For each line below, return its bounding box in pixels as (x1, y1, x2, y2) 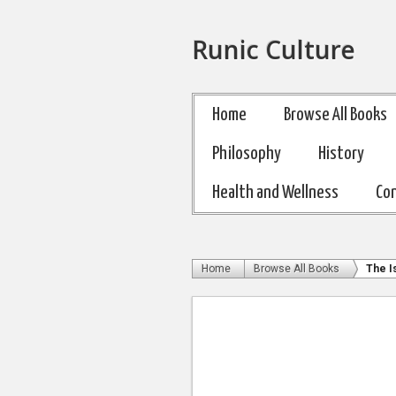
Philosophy (212, 145, 281, 163)
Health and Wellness (212, 184, 339, 202)
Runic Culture (192, 33, 355, 66)
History (318, 145, 364, 163)
